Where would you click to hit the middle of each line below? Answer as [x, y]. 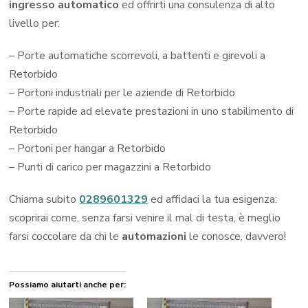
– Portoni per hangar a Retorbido [88, 148]
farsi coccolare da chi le [66, 236]
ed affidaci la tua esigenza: [214, 199]
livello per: [35, 23]
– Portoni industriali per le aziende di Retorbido [122, 92]
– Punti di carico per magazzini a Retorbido [110, 167]
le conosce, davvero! [236, 236]
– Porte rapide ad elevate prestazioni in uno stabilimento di [152, 111]
